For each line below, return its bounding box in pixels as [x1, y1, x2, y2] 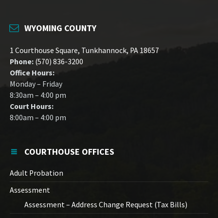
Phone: [10, 57, 34, 67]
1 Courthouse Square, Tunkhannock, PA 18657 [10, 46, 159, 55]
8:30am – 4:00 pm [10, 91, 66, 100]
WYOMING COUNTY [24, 22, 96, 34]
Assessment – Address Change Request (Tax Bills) [24, 200, 187, 210]
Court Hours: [10, 102, 54, 111]
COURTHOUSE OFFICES [24, 146, 114, 158]
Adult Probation [10, 168, 63, 178]
